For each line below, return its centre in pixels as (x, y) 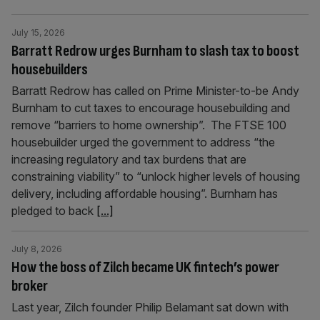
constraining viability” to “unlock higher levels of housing (156, 176)
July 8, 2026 (37, 249)
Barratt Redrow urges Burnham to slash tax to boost (155, 51)
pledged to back (54, 211)
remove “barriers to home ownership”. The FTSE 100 (149, 125)
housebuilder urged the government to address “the (143, 142)
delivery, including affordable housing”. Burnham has (145, 194)
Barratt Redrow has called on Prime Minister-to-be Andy (155, 91)
